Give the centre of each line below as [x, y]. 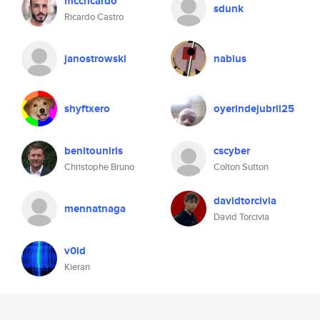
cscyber [232, 151]
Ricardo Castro [94, 17]
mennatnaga [95, 209]
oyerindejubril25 [254, 109]
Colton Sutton [241, 167]
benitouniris [94, 151]
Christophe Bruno [99, 167]
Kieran [77, 267]
